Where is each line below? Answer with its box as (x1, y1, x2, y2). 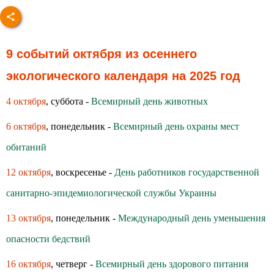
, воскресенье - (51, 167, 114, 177)
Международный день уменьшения (118, 213, 265, 223)
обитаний (6, 142, 46, 152)
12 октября (6, 167, 51, 177)
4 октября (6, 96, 46, 106)
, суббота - (46, 96, 91, 106)
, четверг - (51, 259, 95, 269)
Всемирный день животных (91, 96, 208, 106)
